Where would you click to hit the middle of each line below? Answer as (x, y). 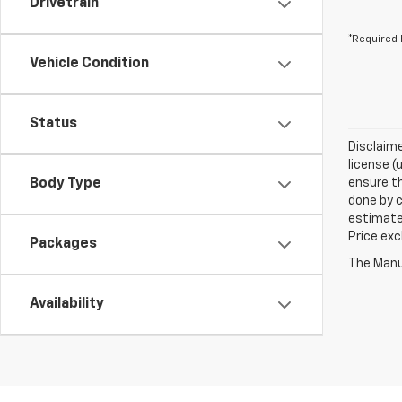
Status (53, 124)
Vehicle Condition (89, 64)
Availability (67, 304)
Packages (63, 244)
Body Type (66, 184)
